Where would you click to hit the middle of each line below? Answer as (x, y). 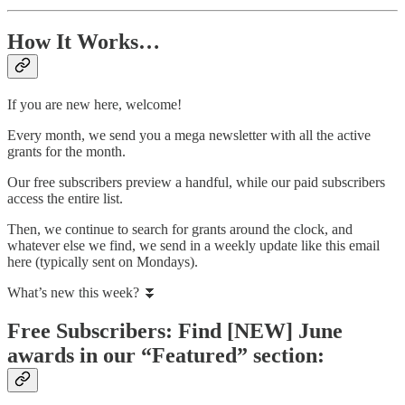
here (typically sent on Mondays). (103, 261)
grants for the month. (66, 151)
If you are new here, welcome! (94, 104)
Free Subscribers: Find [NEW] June (175, 330)
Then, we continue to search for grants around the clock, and (180, 229)
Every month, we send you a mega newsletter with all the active (189, 135)
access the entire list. (65, 198)
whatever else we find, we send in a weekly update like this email (193, 245)
